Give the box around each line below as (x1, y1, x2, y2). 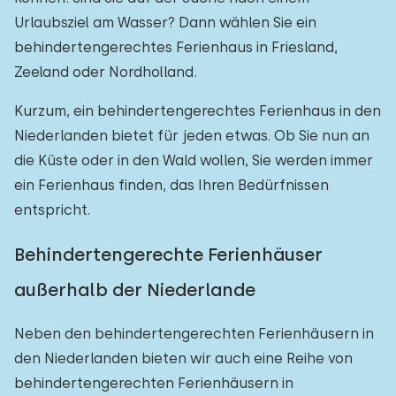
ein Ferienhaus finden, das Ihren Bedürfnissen (14, 177, 329, 194)
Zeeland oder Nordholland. (14, 64, 197, 80)
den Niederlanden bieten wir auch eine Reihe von (14, 350, 353, 367)
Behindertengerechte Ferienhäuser (14, 244, 323, 265)
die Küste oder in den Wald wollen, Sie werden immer (14, 152, 373, 169)
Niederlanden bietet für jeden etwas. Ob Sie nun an (14, 127, 369, 144)
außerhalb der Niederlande (14, 279, 255, 301)
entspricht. (14, 202, 90, 218)
